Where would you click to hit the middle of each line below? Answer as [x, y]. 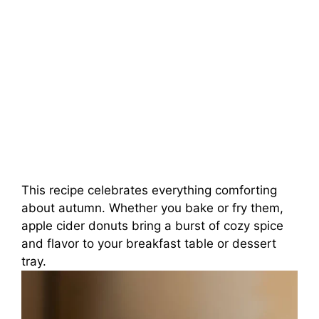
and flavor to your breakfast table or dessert [149, 244]
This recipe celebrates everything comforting [149, 190]
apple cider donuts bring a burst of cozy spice [152, 226]
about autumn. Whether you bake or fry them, [152, 208]
